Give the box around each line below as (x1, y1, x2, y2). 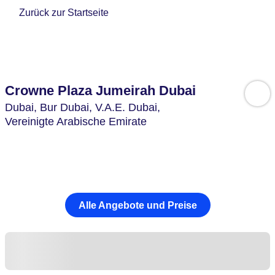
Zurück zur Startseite (19, 7, 109, 18)
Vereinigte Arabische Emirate (5, 115, 147, 128)
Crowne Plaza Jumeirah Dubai (5, 83, 196, 98)
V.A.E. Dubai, (95, 101, 163, 114)
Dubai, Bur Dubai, (5, 101, 95, 114)
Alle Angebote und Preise (78, 199, 197, 211)
